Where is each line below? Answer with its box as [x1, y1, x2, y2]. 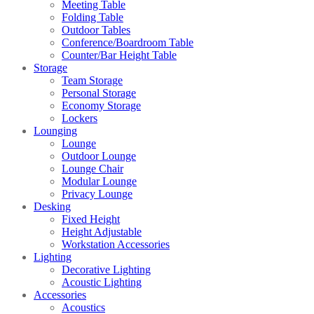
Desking [34, 200, 71, 213]
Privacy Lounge [62, 188, 132, 200]
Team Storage [62, 74, 123, 87]
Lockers [62, 112, 97, 125]
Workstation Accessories [62, 238, 170, 251]
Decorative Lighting [62, 264, 151, 276]
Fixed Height [62, 213, 120, 226]
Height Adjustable [62, 226, 142, 238]
